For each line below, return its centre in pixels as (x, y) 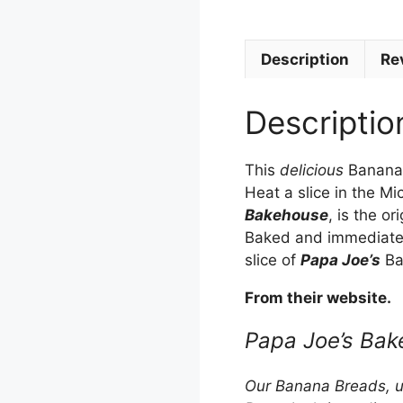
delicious (312, 170)
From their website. (318, 297)
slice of (273, 260)
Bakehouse (287, 215)
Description (305, 59)
